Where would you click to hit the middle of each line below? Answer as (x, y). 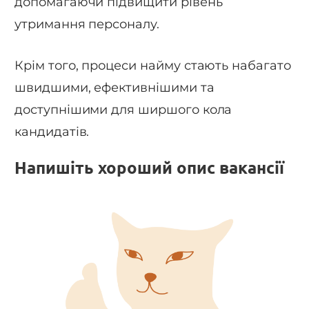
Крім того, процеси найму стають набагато (153, 65)
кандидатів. (52, 131)
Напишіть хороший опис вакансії (149, 168)
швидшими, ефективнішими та (114, 87)
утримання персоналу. (87, 24)
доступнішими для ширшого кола (123, 109)
